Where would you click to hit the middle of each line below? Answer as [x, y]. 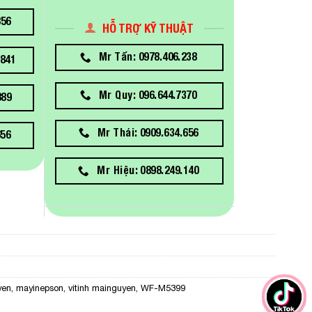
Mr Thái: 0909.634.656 [148, 133]
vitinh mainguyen [102, 288]
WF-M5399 [163, 288]
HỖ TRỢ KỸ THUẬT [148, 29]
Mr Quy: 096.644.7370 [148, 94]
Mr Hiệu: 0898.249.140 [148, 170]
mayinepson [40, 288]
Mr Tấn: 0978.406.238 [148, 57]
